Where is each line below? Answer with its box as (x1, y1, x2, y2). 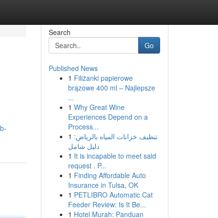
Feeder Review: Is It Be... (68, 200, 146, 209)
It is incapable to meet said (73, 151, 156, 161)
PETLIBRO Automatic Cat (73, 190, 153, 200)
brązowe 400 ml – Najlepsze (68, 83, 155, 92)
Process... (68, 122, 99, 131)
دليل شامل (68, 141, 99, 151)
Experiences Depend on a (68, 112, 148, 122)
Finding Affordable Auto (73, 170, 146, 180)
